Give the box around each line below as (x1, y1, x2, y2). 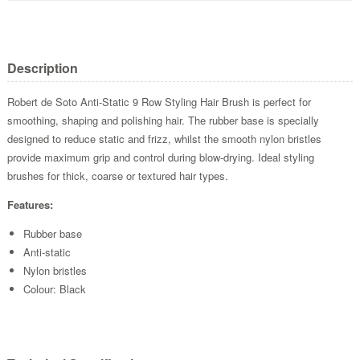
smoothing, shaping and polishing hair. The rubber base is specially (6, 112, 319, 128)
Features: (6, 196, 53, 212)
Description (6, 58, 78, 77)
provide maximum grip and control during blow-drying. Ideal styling (6, 149, 314, 165)
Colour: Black (22, 280, 86, 297)
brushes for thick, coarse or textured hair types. (6, 167, 228, 183)
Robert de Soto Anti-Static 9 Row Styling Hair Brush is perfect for (6, 93, 311, 109)
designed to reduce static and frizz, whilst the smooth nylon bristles (6, 130, 321, 146)
